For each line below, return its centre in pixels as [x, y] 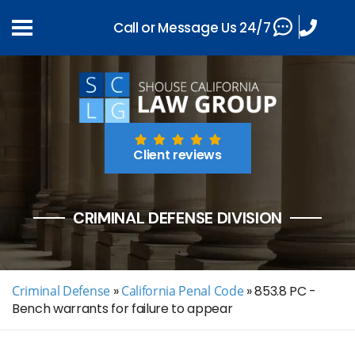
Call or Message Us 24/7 [192, 27]
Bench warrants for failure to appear [122, 309]
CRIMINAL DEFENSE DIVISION [177, 218]
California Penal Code [182, 291]
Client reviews [177, 155]
